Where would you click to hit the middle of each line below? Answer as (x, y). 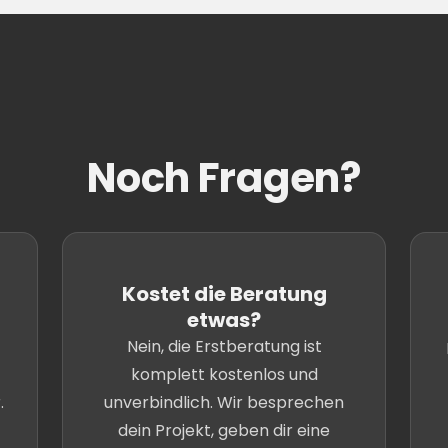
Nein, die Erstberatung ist (224, 346)
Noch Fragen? (224, 178)
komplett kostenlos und (224, 374)
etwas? (224, 320)
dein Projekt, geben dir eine (224, 430)
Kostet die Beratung (224, 294)
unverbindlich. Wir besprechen (224, 402)
